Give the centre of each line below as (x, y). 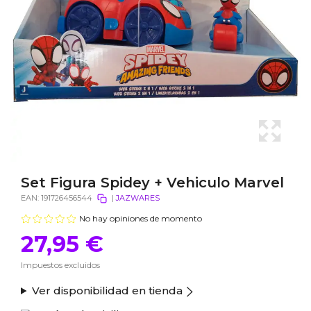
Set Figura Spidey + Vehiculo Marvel (152, 183)
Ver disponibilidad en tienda (107, 291)
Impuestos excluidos (60, 265)
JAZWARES (138, 198)
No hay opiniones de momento (141, 218)
